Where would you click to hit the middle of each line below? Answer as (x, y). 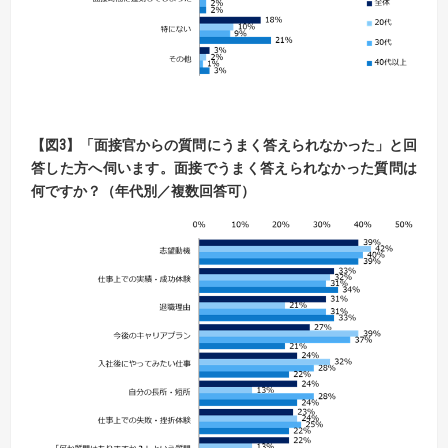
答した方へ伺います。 (103, 168)
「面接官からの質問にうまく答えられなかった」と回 (249, 145)
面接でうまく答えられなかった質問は (296, 168)
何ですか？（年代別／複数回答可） (143, 191)
